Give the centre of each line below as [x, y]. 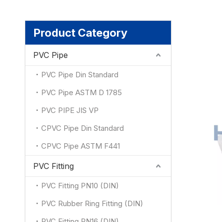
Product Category [81, 33]
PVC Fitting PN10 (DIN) [80, 186]
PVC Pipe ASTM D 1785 [82, 92]
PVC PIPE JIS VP [70, 110]
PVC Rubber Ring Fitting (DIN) [92, 203]
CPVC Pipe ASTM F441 [81, 146]
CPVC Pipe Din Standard [83, 128]
